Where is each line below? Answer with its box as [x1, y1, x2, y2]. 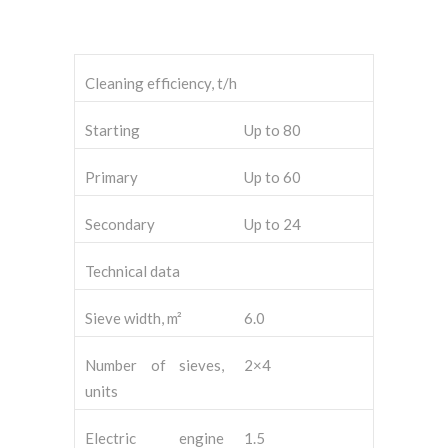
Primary [85, 168, 138, 187]
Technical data [85, 262, 180, 281]
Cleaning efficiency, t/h [85, 74, 237, 93]
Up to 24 [244, 215, 301, 234]
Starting [85, 121, 140, 140]
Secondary [85, 215, 155, 234]
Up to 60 [244, 168, 301, 187]
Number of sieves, [85, 356, 224, 375]
